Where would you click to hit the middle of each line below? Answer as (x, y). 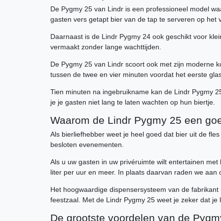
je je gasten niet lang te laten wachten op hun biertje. (133, 102)
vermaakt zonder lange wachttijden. (106, 47)
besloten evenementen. (87, 145)
